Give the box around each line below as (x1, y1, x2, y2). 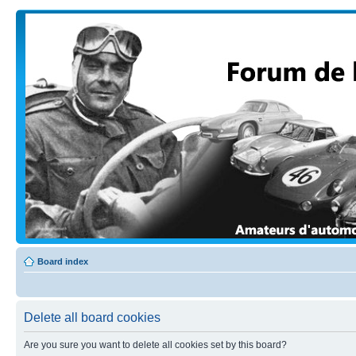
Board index (37, 257, 88, 266)
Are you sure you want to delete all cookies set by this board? (24, 339, 287, 350)
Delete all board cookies (24, 311, 161, 324)
